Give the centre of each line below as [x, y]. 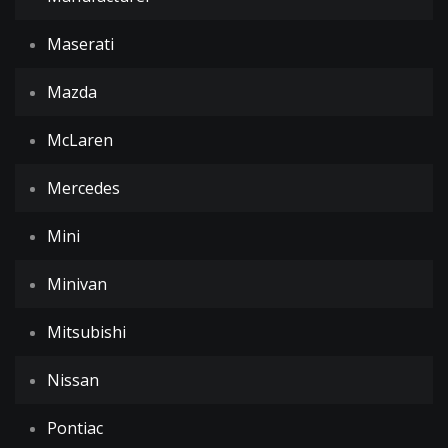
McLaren [80, 140]
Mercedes [83, 188]
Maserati [80, 44]
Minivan [77, 284]
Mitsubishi [86, 332]
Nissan [73, 380]
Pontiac [75, 428]
